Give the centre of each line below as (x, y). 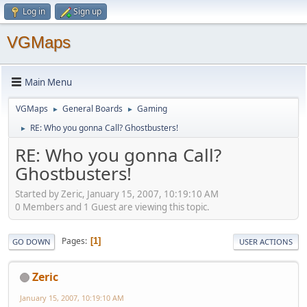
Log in (34, 11)
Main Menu (48, 82)
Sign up (87, 11)
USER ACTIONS (266, 241)
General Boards (93, 109)
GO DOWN (32, 241)
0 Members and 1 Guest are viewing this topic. (112, 207)
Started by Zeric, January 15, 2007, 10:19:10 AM (117, 194)
